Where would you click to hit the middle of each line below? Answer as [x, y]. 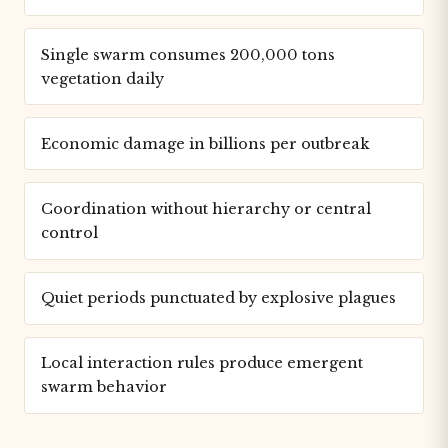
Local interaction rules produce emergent [202, 363]
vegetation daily [102, 78]
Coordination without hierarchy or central [206, 208]
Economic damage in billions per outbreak [205, 143]
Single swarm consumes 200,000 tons [188, 54]
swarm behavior [104, 387]
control [69, 232]
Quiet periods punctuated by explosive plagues [218, 298]
